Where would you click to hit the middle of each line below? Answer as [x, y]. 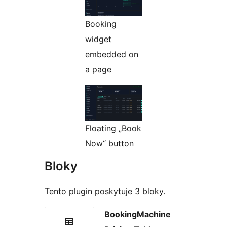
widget [98, 39]
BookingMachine [138, 214]
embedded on [112, 54]
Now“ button [109, 143]
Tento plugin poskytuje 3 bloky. [105, 191]
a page [98, 69]
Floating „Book [113, 128]
